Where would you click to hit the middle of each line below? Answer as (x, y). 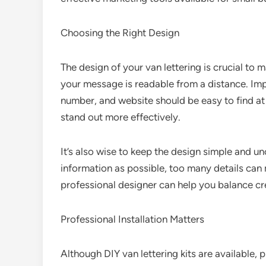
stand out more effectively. (121, 117)
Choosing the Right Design (120, 33)
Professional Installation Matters (132, 219)
